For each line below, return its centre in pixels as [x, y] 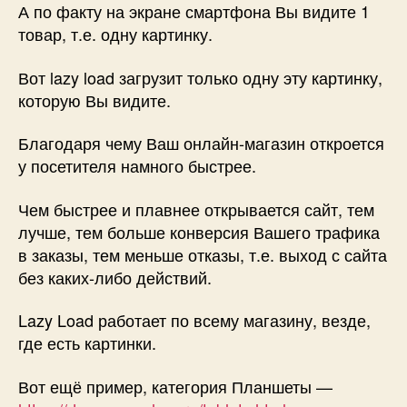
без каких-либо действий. [115, 277]
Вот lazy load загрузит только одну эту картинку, [200, 77]
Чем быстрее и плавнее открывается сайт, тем [196, 208]
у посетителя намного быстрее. [137, 166]
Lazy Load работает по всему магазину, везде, [194, 320]
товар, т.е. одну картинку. [115, 34]
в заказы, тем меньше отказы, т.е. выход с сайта [203, 254]
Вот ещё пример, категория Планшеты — [175, 386]
